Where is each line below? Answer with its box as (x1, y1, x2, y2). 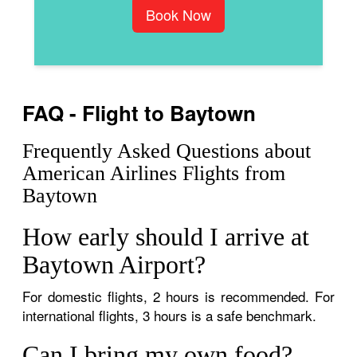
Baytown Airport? (22, 249, 206, 279)
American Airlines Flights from (22, 161, 286, 185)
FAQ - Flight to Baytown (22, 97, 257, 127)
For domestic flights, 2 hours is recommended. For (22, 285, 335, 306)
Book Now (146, 3, 211, 25)
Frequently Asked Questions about (22, 139, 312, 163)
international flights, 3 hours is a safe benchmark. (22, 304, 317, 325)
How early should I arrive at (22, 222, 310, 251)
